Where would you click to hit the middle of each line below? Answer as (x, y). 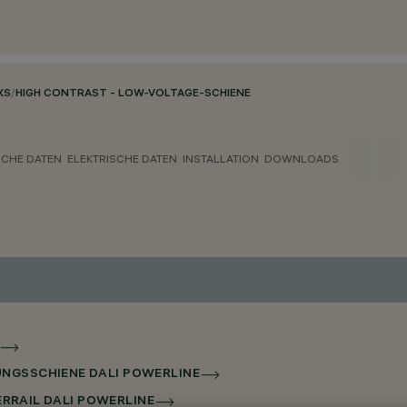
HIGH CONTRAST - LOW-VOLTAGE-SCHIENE (133, 94)
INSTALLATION (221, 159)
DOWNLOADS (302, 159)
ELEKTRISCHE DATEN (122, 159)
